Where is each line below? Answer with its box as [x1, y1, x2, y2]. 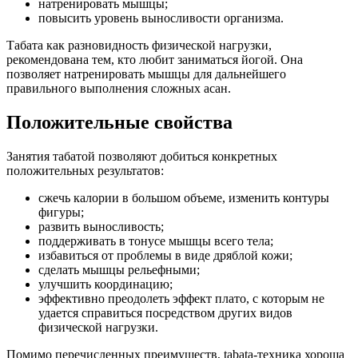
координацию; [91, 276, 173, 291]
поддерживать [38, 233, 116, 248]
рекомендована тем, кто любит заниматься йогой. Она [6, 52, 303, 66]
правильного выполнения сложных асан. [6, 81, 231, 95]
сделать [38, 262, 79, 276]
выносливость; [80, 219, 164, 233]
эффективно [38, 291, 105, 305]
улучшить [38, 276, 91, 291]
